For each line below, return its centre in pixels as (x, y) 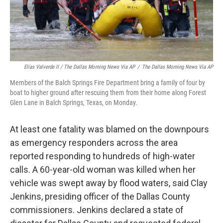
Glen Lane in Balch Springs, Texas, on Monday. (74, 103)
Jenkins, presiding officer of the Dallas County (100, 196)
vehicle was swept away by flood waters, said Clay (109, 183)
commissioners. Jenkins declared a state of (97, 210)
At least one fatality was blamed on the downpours (110, 129)
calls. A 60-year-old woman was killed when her (103, 169)
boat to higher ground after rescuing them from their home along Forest (108, 93)
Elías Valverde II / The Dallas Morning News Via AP (79, 67)
